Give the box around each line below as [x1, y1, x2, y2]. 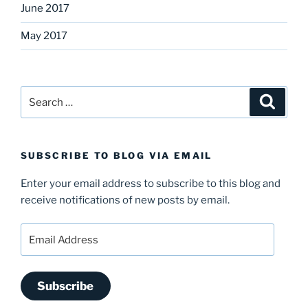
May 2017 [21, 30, 67, 43]
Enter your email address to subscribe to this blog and [21, 177, 280, 190]
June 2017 [21, 2, 69, 15]
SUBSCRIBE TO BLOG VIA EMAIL [21, 150, 212, 162]
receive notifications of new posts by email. [21, 193, 230, 206]
